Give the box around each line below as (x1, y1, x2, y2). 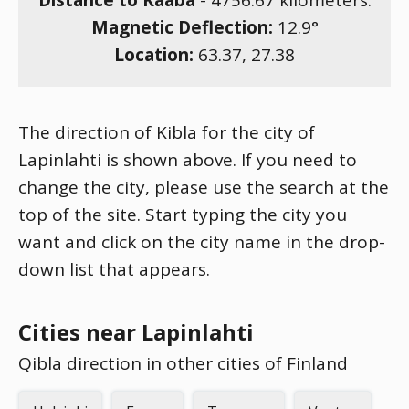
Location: (114, 43, 198, 67)
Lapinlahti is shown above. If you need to (18, 148, 357, 172)
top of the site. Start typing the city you (18, 203, 347, 226)
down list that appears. (18, 257, 210, 281)
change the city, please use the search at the (18, 175, 389, 199)
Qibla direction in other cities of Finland (18, 351, 348, 375)
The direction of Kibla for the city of (18, 121, 315, 144)
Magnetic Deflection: (90, 16, 278, 39)
